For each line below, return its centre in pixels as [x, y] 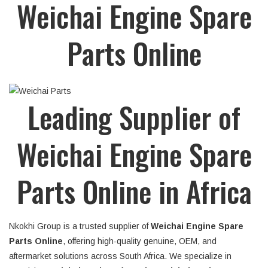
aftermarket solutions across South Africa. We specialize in [120, 256]
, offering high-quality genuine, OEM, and [140, 241]
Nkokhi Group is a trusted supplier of [80, 226]
